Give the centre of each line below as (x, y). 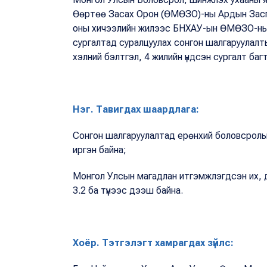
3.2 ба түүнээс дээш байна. (135, 190)
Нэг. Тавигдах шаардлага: (136, 109)
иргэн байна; (101, 150)
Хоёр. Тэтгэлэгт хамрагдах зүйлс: (153, 243)
